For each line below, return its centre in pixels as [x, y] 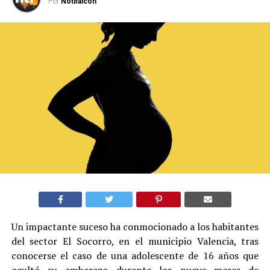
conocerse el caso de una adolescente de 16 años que [135, 256]
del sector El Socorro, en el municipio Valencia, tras [135, 241]
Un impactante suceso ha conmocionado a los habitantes [135, 227]
